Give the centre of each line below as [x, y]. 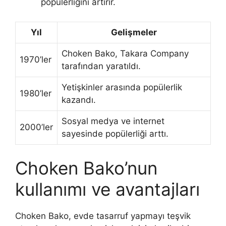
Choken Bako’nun [86, 168]
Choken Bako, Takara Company [125, 53]
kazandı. [79, 100]
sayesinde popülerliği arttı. [115, 133]
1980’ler [36, 93]
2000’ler [36, 127]
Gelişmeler [134, 32]
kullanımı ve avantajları [107, 189]
